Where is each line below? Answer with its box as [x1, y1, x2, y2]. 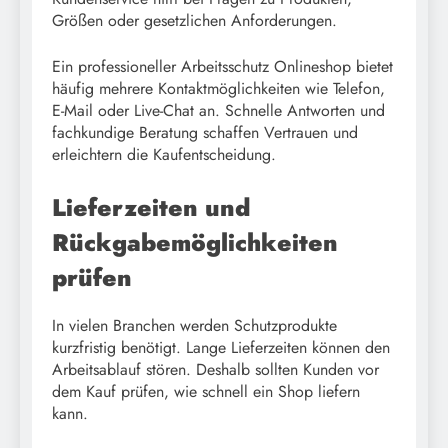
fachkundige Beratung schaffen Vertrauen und [52, 120, 358, 144]
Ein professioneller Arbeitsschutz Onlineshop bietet [52, 54, 393, 78]
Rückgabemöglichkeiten [52, 224, 338, 260]
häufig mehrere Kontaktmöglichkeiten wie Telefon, [52, 76, 385, 100]
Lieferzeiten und [52, 189, 250, 225]
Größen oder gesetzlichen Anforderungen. [52, 8, 337, 32]
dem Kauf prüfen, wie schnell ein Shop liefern [52, 379, 360, 403]
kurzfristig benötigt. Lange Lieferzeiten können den [52, 335, 390, 359]
